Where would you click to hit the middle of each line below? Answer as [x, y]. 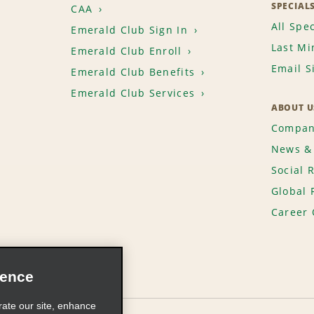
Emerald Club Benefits [133, 72]
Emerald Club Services [133, 93]
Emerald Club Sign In [129, 30]
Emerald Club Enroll [127, 51]
